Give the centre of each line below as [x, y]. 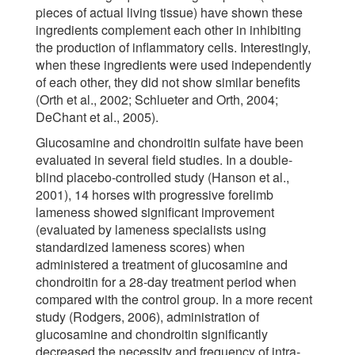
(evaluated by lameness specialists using [151, 230]
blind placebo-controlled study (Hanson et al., [162, 177]
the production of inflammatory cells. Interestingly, [173, 48]
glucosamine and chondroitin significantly [152, 334]
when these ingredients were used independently [174, 65]
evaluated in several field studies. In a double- [164, 160]
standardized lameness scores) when [140, 247]
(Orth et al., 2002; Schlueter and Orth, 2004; [157, 100]
